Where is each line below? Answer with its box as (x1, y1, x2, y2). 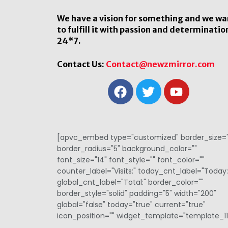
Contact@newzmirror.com (106, 59, 215, 70)
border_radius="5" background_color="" (57, 144, 197, 154)
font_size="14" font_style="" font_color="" (57, 155, 205, 165)
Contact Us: (57, 59, 106, 70)
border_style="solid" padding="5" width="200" (57, 188, 216, 199)
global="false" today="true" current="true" (57, 199, 206, 210)
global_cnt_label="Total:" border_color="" (57, 177, 204, 188)
